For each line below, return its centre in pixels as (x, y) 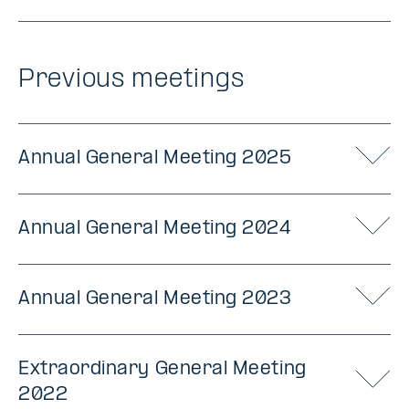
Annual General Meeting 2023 (155, 299)
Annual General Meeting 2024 (155, 229)
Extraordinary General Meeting (163, 370)
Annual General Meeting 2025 (155, 159)
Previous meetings (131, 80)
